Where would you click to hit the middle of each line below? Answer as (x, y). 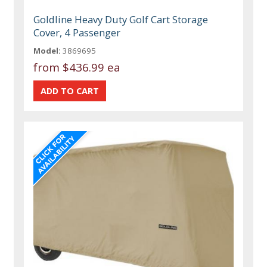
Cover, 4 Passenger (77, 33)
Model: (47, 51)
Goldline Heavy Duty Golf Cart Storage (121, 20)
